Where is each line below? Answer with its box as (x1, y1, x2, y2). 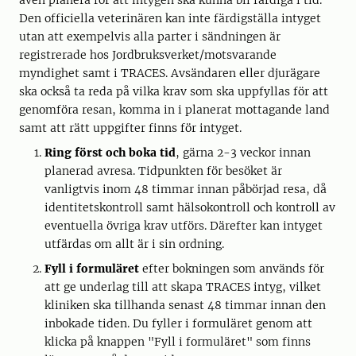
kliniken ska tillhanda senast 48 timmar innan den (44, 298, 326, 312)
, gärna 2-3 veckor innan (176, 145, 311, 160)
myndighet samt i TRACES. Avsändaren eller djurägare (19, 66, 320, 80)
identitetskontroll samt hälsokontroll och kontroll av (44, 200, 335, 215)
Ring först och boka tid (44, 145, 176, 160)
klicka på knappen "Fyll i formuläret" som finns (44, 335, 311, 349)
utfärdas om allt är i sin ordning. (44, 237, 224, 251)
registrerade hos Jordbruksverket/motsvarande (19, 48, 277, 62)
